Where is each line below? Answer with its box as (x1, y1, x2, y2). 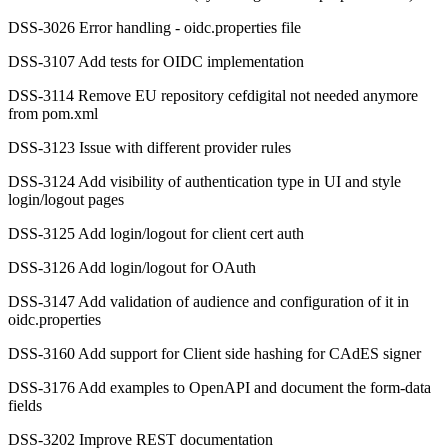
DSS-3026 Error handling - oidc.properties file (8, 19, 301, 37)
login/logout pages (8, 191, 124, 209)
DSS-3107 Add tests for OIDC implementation (8, 53, 304, 71)
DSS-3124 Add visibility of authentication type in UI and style (8, 173, 401, 191)
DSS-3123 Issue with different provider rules (8, 139, 291, 157)
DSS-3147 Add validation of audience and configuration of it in (8, 293, 409, 311)
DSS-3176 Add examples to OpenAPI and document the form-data (8, 379, 431, 397)
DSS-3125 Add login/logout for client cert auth (8, 225, 304, 243)
